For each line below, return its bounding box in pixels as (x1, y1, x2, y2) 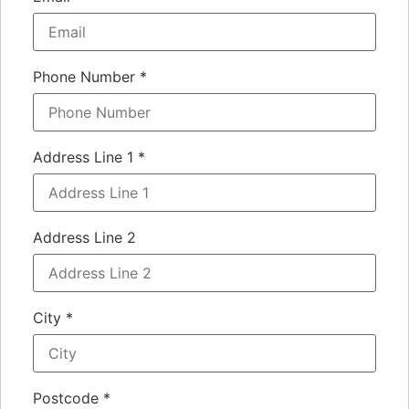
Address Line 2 (33, 228, 136, 247)
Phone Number (33, 68, 140, 87)
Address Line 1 (33, 148, 138, 167)
